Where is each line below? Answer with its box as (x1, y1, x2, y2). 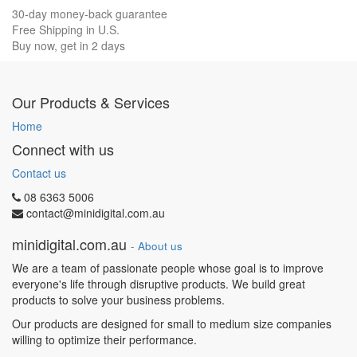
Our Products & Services (12, 92, 170, 112)
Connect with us (12, 139, 114, 159)
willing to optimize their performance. (12, 331, 197, 347)
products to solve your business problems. (12, 292, 225, 308)
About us (138, 238, 182, 253)
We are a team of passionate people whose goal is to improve (12, 260, 324, 276)
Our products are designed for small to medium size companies (12, 316, 331, 331)
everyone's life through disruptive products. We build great (12, 276, 305, 292)
